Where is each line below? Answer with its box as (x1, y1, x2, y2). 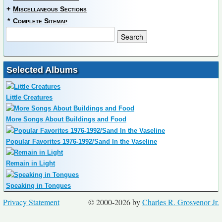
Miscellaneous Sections (13, 5, 87, 13)
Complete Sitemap (13, 17, 67, 25)
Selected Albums (6, 65, 78, 75)
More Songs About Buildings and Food (6, 115, 126, 123)
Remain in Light (6, 160, 55, 167)
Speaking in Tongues (6, 181, 71, 189)
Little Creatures (6, 93, 53, 101)
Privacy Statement (3, 196, 59, 207)
